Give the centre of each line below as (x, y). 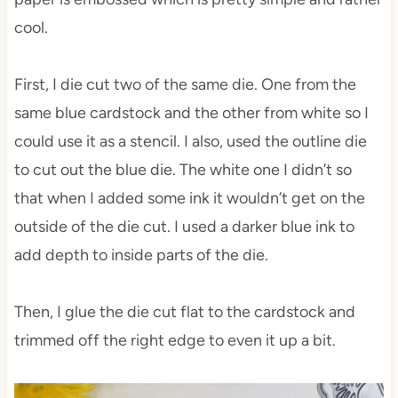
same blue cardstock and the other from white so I (191, 113)
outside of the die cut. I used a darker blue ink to (184, 227)
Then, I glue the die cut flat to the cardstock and (184, 312)
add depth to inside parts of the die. (141, 255)
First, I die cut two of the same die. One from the (185, 85)
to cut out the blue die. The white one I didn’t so (183, 170)
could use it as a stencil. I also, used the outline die (190, 142)
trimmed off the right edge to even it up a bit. (175, 341)
